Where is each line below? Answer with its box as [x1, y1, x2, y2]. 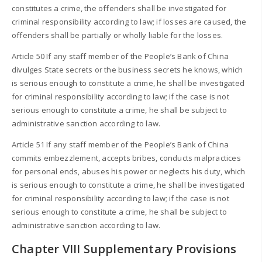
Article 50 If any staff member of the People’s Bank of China [12, 50, 229, 61]
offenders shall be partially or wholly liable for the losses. [12, 29, 223, 40]
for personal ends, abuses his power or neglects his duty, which [12, 166, 246, 177]
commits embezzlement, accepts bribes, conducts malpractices [12, 152, 241, 163]
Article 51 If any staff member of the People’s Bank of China [12, 139, 229, 150]
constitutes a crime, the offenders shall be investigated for [12, 2, 227, 13]
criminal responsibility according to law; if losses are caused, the [12, 16, 247, 27]
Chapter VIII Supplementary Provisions [12, 240, 237, 257]
